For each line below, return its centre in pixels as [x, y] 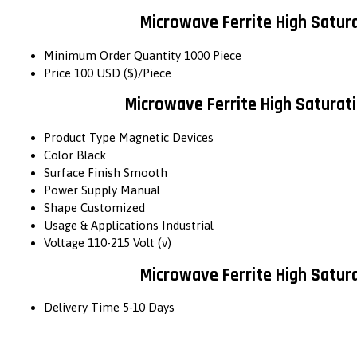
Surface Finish [82, 172]
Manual [140, 190]
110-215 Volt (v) [129, 242]
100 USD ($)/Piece [123, 73]
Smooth [145, 172]
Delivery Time [82, 308]
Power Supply [80, 190]
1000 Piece [213, 55]
